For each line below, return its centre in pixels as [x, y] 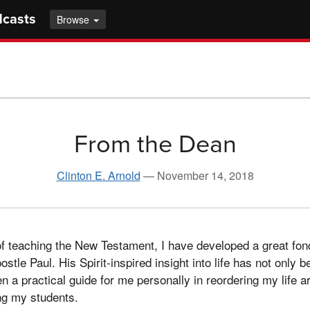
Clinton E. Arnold [98, 175]
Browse [74, 19]
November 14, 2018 [205, 175]
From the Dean [155, 144]
